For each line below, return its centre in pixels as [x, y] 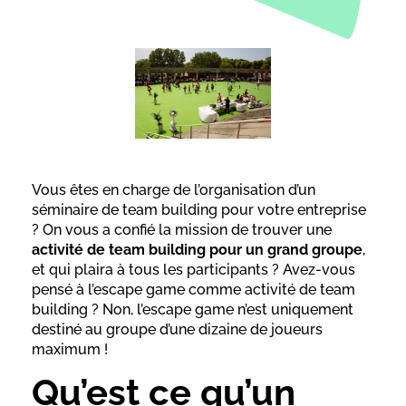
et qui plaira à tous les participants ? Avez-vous [193, 269]
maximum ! [70, 349]
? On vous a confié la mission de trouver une [182, 229]
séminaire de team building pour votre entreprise [199, 209]
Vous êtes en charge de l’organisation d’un [174, 189]
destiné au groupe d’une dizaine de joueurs [177, 329]
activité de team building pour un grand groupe [197, 249]
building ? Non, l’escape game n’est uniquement [193, 309]
